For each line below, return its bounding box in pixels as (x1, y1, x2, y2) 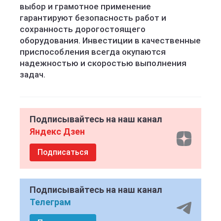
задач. (20, 70, 45, 79)
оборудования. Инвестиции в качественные (20, 36, 201, 45)
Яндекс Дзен (30, 126, 85, 137)
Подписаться (37, 147, 88, 157)
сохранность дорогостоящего (20, 24, 146, 34)
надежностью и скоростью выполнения (20, 58, 186, 68)
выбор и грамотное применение (20, 1, 151, 11)
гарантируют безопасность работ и (20, 13, 166, 23)
